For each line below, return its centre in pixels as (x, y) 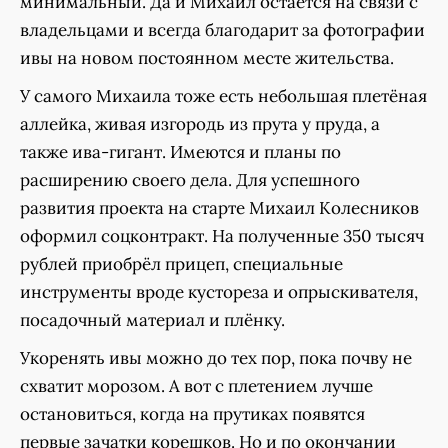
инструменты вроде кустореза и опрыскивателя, (219, 292)
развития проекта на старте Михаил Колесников (219, 208)
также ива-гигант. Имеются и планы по (180, 152)
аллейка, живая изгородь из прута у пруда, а (200, 124)
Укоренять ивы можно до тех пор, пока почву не (216, 358)
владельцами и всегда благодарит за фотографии (222, 30)
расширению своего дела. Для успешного (190, 180)
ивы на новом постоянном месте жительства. (207, 58)
